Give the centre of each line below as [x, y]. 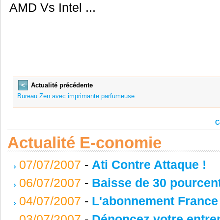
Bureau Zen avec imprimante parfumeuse [76, 96]
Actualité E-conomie [84, 142]
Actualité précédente [62, 85]
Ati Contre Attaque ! [149, 164]
